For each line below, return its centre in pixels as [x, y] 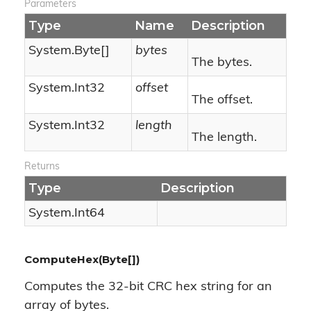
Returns [42, 167]
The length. [224, 138]
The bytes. [222, 63]
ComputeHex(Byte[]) [82, 259]
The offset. [222, 100]
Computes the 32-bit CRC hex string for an [148, 287]
